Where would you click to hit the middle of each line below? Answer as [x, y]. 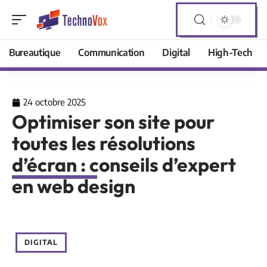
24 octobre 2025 [55, 102]
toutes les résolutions [104, 143]
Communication [111, 52]
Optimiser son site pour [113, 122]
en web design [74, 186]
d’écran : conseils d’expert [124, 164]
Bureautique [35, 52]
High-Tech [230, 52]
